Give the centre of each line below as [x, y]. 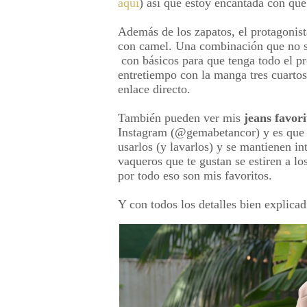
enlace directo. [154, 89]
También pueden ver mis [181, 118]
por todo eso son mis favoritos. [195, 175]
